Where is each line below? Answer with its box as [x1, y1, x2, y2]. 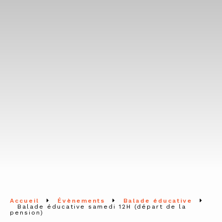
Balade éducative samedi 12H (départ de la [17, 203, 186, 210]
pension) [10, 209, 44, 216]
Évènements [57, 197, 105, 204]
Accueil [10, 197, 39, 204]
